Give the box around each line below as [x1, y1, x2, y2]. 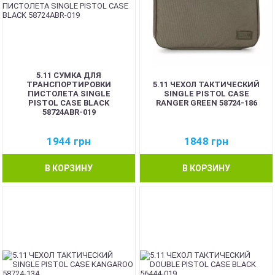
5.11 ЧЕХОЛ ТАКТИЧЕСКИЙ [153, 79, 260, 89]
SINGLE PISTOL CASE [163, 88, 249, 98]
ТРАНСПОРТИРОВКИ [26, 79, 111, 89]
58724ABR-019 [42, 107, 96, 117]
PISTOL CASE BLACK [28, 98, 109, 107]
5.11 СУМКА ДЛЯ [36, 70, 101, 80]
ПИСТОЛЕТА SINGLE [27, 88, 110, 98]
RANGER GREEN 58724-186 [155, 98, 257, 107]
